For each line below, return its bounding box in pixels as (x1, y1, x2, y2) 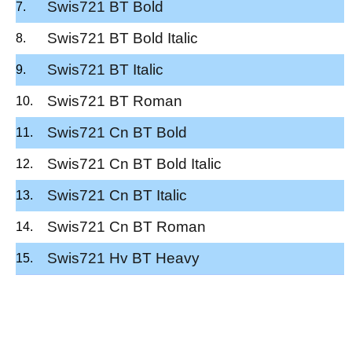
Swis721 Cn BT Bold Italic (47, 155, 222, 172)
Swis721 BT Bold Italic (47, 29, 198, 46)
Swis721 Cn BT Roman (47, 218, 206, 235)
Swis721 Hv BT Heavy (47, 249, 200, 266)
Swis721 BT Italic (47, 60, 163, 78)
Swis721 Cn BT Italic (47, 186, 187, 203)
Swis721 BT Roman (47, 92, 182, 109)
